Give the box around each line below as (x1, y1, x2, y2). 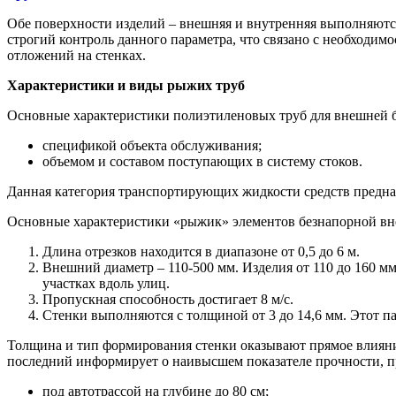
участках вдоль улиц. (42, 276, 170, 292)
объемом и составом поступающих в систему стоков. (42, 154, 362, 170)
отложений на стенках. (7, 48, 146, 64)
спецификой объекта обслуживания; (42, 138, 262, 154)
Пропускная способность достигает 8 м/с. (42, 292, 293, 308)
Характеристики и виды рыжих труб (7, 78, 245, 94)
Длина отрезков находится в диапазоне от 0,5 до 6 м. (42, 244, 360, 260)
